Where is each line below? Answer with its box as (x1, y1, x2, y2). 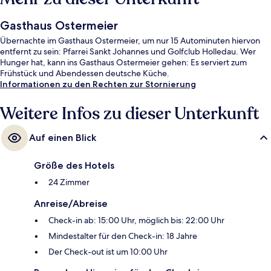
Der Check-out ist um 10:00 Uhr (48, 246, 168, 258)
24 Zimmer (48, 177, 90, 188)
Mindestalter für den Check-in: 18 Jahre (48, 230, 197, 242)
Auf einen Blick (29, 132, 96, 144)
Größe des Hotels (34, 160, 114, 172)
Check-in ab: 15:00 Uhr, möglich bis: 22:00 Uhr (48, 215, 224, 226)
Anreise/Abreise (34, 198, 108, 210)
